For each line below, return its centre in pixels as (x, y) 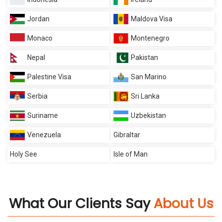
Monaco (40, 38)
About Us (183, 203)
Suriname (43, 115)
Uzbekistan (148, 115)
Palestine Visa (49, 77)
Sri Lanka (145, 96)
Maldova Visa (152, 19)
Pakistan (144, 57)
